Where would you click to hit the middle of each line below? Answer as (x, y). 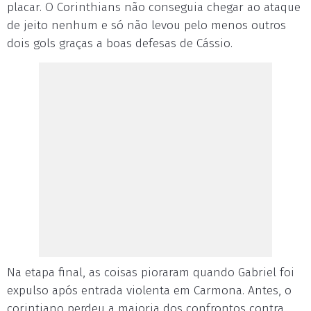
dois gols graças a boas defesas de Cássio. (120, 43)
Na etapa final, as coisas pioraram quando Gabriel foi (151, 272)
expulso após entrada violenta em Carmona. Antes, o (149, 291)
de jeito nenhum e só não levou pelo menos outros (146, 25)
